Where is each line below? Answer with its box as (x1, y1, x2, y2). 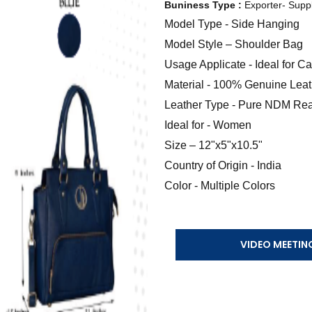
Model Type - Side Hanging (164, 18, 299, 30)
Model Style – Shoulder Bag (164, 38, 303, 50)
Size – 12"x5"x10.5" (164, 139, 263, 151)
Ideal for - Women (164, 119, 251, 131)
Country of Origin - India (164, 159, 281, 171)
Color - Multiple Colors (164, 180, 275, 192)
